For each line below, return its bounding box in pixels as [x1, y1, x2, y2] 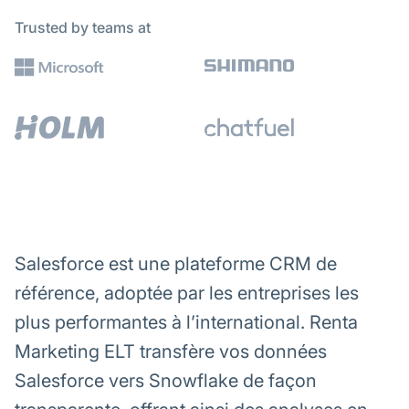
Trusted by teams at [15, 17, 151, 37]
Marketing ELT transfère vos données [15, 340, 327, 362]
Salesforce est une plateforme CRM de [15, 252, 337, 275]
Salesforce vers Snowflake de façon [15, 369, 317, 392]
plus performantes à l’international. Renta [15, 310, 358, 333]
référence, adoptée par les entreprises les [15, 281, 359, 304]
